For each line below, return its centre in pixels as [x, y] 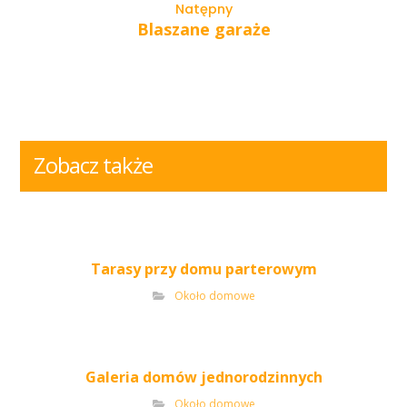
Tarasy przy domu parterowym [203, 269]
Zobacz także [94, 165]
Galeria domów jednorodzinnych [203, 377]
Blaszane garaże [203, 29]
